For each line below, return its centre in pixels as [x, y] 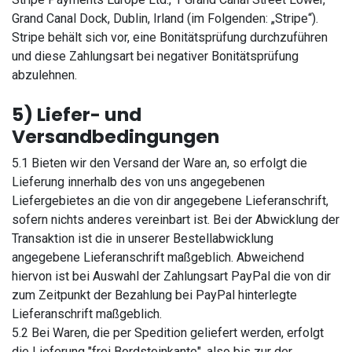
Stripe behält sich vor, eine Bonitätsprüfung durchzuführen [170, 37]
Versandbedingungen [115, 136]
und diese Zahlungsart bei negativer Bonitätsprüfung [155, 56]
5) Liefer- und [77, 114]
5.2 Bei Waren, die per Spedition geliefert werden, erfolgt [168, 333]
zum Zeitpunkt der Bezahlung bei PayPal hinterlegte [154, 295]
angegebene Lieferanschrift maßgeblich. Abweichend [158, 257]
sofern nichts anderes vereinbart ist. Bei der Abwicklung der [176, 220]
